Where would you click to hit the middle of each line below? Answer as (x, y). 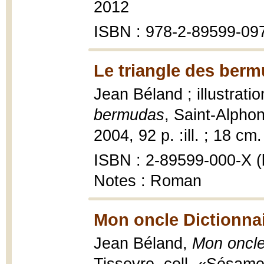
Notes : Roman (148, 181)
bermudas (129, 115)
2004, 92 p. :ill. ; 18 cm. (178, 136)
